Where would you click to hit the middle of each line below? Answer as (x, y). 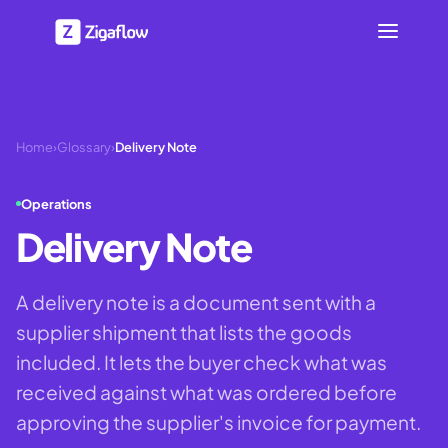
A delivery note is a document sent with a (196, 301)
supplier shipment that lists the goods (184, 331)
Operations (56, 203)
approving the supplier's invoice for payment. (218, 421)
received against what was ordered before (206, 391)
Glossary (84, 147)
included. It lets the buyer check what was (201, 361)
